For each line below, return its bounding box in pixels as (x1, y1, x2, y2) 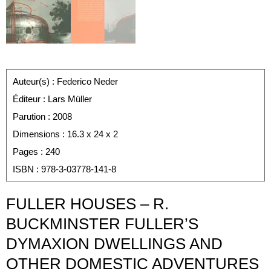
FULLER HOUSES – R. (6, 195, 169, 214)
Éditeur (13, 94, 43, 105)
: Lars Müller (43, 94, 92, 105)
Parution (13, 111, 48, 122)
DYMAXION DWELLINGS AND (6, 235, 223, 253)
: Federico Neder (52, 76, 118, 87)
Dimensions (13, 129, 62, 140)
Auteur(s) (13, 76, 52, 87)
